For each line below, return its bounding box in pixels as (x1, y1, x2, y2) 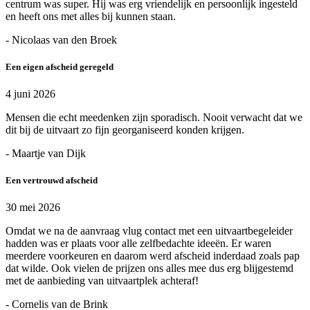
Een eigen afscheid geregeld (6, 61, 113, 72)
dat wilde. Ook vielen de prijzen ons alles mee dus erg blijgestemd (6, 262, 293, 275)
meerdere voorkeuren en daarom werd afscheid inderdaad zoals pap (6, 250, 300, 262)
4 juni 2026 (6, 87, 55, 100)
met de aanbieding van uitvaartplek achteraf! (6, 275, 199, 287)
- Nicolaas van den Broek (6, 33, 117, 46)
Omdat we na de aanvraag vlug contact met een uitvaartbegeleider (6, 225, 293, 237)
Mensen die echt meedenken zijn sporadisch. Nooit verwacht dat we (6, 111, 302, 123)
